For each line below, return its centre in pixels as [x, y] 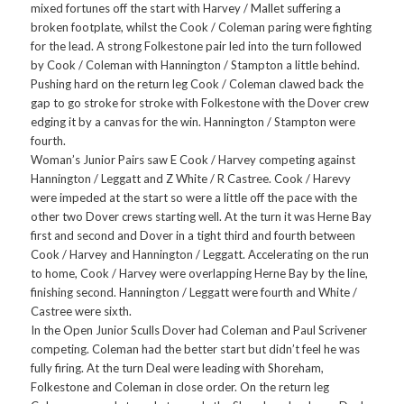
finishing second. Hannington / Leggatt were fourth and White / [194, 293]
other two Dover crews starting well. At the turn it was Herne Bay [202, 217]
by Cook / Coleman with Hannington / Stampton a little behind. [196, 65]
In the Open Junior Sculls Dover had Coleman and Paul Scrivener [199, 331]
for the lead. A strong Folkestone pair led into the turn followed [197, 46]
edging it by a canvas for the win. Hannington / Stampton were [193, 122]
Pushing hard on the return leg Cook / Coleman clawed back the [197, 84]
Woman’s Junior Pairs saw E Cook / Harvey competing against [193, 160]
